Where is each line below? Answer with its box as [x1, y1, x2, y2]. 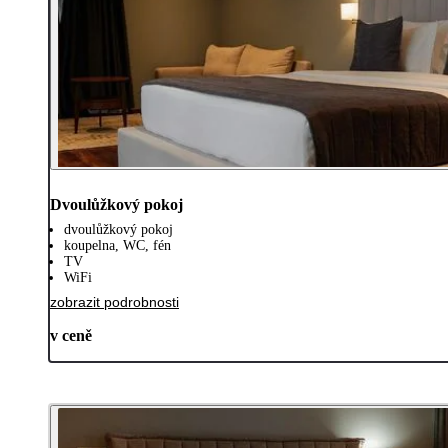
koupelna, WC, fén [64, 237, 171, 253]
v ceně [50, 326, 92, 344]
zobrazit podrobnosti [50, 293, 179, 310]
